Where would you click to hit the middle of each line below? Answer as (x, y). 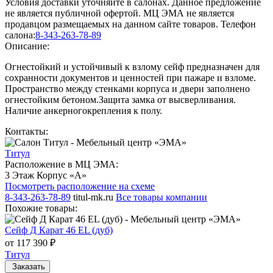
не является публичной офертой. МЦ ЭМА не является (119, 13)
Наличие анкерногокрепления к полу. (83, 110)
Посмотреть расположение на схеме (80, 186)
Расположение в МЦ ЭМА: (62, 164)
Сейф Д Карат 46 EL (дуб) (59, 230)
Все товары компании (161, 197)
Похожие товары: (41, 208)
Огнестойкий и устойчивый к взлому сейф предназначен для (132, 66)
